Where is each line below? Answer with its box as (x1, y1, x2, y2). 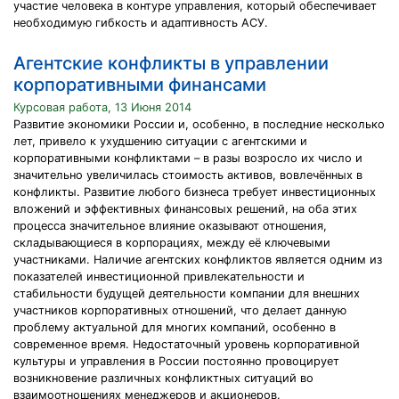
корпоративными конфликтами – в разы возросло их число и (13, 151, 362, 165)
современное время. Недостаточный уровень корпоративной (13, 338, 360, 351)
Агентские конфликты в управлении (13, 53, 329, 74)
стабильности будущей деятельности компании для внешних (13, 287, 360, 300)
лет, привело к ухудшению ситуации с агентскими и (13, 134, 307, 148)
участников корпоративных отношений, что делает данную (13, 304, 346, 317)
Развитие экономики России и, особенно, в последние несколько (13, 118, 385, 131)
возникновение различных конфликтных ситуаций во (13, 371, 313, 385)
